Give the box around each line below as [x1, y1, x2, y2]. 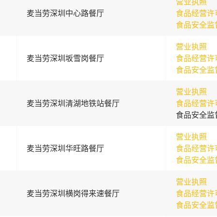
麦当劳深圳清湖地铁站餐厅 [26, 98, 120, 108]
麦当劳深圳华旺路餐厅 [26, 143, 104, 153]
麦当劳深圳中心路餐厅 [26, 8, 104, 18]
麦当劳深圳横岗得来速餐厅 [26, 188, 120, 198]
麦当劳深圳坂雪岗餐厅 [26, 53, 104, 63]
